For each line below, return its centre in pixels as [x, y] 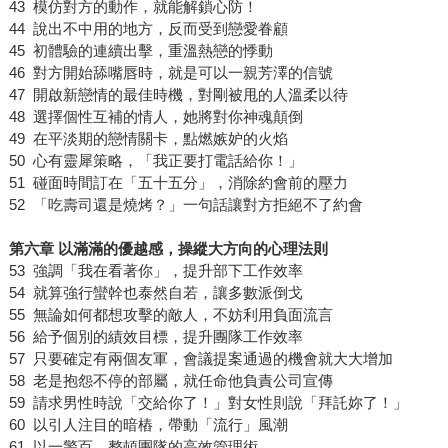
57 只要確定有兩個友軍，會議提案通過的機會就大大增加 [200, 359]
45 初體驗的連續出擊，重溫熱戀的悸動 [140, 51]
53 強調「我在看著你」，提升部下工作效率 [155, 271]
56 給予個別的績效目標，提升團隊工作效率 [155, 337]
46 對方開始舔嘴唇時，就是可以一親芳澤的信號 [170, 73]
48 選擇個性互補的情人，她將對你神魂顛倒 [155, 117]
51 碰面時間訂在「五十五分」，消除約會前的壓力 [178, 183]
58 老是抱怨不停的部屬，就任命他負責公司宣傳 [170, 381]
